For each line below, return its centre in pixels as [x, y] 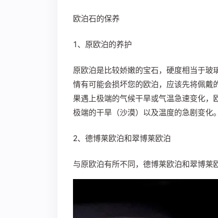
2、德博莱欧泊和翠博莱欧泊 [122, 139]
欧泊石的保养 [96, 19]
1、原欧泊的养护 [102, 45]
